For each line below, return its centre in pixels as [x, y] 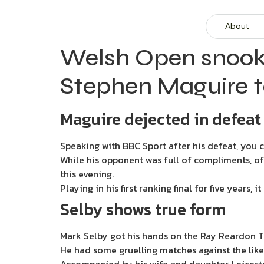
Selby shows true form [143, 209]
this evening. [87, 174]
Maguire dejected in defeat [161, 119]
